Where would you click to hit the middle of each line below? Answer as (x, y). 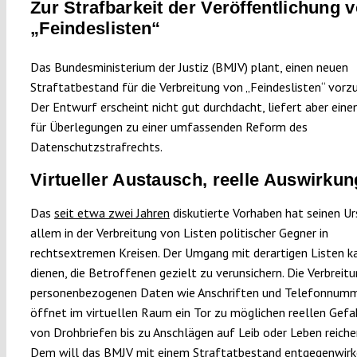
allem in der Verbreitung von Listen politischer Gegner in (179, 232)
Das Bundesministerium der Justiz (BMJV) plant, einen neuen (189, 67)
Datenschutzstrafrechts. (96, 146)
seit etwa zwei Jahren (112, 212)
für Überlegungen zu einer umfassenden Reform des (169, 126)
